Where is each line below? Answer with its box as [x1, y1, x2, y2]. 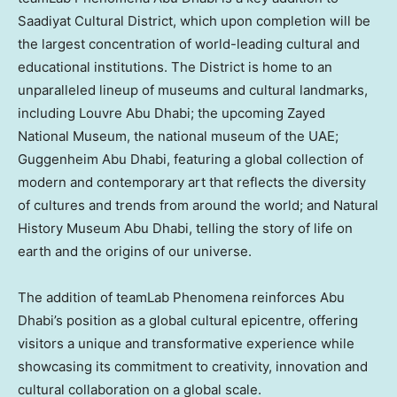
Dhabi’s [18, 312, 63, 330]
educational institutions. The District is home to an [18, 58, 332, 76]
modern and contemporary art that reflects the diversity [18, 174, 366, 191]
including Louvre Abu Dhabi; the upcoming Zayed [18, 105, 325, 122]
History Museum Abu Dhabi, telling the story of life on [18, 220, 353, 237]
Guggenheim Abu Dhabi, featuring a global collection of [18, 151, 363, 168]
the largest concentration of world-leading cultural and [18, 35, 360, 53]
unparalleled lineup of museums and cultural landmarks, [18, 82, 368, 99]
